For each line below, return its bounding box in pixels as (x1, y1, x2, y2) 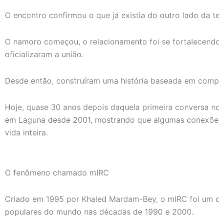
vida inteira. (5, 127, 48, 137)
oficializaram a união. (5, 49, 84, 59)
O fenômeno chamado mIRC (5, 167, 109, 177)
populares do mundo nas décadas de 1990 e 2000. (5, 206, 194, 217)
